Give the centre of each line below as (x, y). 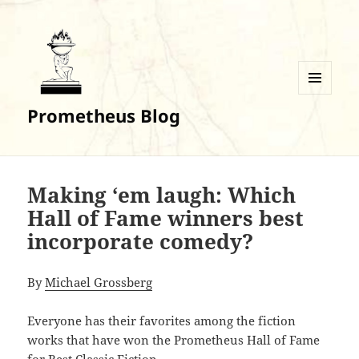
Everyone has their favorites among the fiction (162, 321)
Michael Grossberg (99, 282)
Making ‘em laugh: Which (162, 195)
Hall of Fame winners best (166, 218)
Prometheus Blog (104, 116)
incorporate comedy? (141, 242)
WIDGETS (321, 127)
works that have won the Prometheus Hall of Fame (174, 340)
